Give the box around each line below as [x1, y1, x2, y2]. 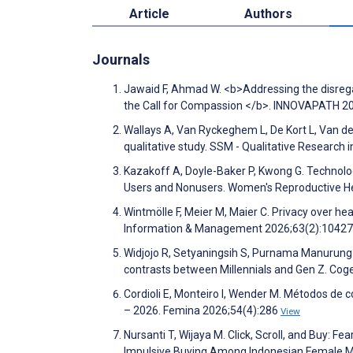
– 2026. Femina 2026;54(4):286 [124, 303, 281, 317]
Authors [243, 6, 292, 21]
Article [129, 6, 170, 21]
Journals [92, 50, 150, 68]
